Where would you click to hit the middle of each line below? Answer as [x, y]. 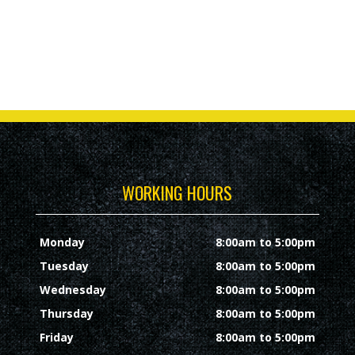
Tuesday [64, 265]
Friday [56, 337]
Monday [62, 242]
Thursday [66, 313]
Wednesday [73, 289]
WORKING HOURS [177, 192]
